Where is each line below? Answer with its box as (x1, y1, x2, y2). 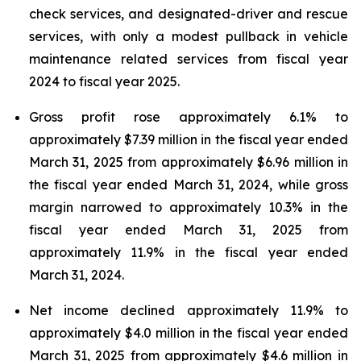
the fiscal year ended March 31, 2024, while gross (29, 176, 348, 193)
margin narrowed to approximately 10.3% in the (29, 199, 348, 215)
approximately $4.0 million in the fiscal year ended (29, 325, 348, 341)
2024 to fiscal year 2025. (29, 73, 180, 89)
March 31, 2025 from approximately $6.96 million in (29, 154, 348, 170)
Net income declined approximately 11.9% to (29, 302, 348, 318)
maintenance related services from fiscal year (29, 51, 348, 67)
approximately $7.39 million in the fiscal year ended (29, 131, 348, 147)
